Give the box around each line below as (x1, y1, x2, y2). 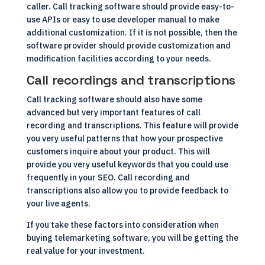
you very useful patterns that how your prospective (26, 133, 223, 144)
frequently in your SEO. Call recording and (26, 172, 190, 183)
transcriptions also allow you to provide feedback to (26, 185, 228, 196)
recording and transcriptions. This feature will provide (26, 120, 238, 131)
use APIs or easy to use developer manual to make (26, 14, 219, 25)
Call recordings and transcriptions (26, 72, 235, 88)
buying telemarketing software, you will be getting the (26, 232, 238, 243)
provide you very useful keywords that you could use (26, 159, 228, 170)
